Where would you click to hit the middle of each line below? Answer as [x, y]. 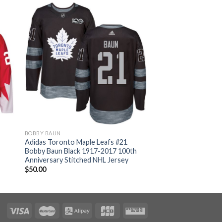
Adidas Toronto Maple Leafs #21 [76, 142]
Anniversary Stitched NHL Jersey [76, 160]
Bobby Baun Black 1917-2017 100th [81, 151]
